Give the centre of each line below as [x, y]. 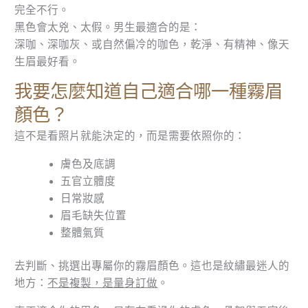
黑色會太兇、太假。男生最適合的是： [108, 27]
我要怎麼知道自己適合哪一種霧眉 [149, 92]
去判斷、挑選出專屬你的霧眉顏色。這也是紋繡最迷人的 [152, 266]
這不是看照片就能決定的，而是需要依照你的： [130, 136]
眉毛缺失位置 [93, 215]
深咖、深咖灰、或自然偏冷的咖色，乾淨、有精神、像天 [152, 44]
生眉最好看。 [48, 61]
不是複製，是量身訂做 [103, 283]
